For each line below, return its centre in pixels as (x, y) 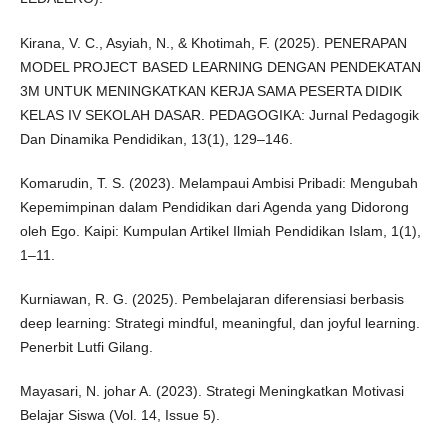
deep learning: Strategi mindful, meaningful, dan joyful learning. (219, 322)
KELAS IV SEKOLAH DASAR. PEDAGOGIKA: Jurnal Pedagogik (219, 114)
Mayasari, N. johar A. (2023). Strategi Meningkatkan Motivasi (211, 390)
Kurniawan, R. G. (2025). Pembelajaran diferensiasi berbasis (211, 298)
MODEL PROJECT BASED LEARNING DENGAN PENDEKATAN (220, 66)
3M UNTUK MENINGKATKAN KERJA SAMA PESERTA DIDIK (210, 90)
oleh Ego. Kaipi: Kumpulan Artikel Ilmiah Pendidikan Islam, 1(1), (220, 230)
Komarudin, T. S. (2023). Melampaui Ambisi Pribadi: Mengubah (218, 182)
